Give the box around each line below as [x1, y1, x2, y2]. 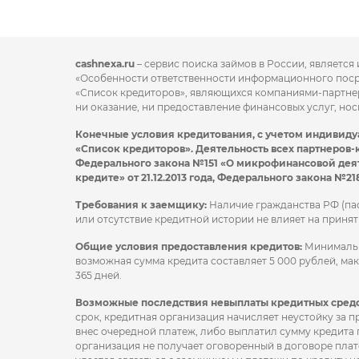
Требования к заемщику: [75, 199, 207, 211]
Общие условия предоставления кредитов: [75, 240, 302, 252]
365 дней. [75, 269, 122, 281]
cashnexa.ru [75, 58, 135, 70]
